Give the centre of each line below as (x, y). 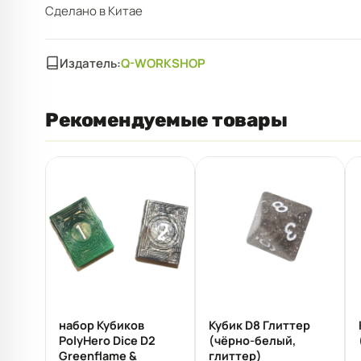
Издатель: (90, 63)
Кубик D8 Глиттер (259, 325)
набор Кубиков (102, 325)
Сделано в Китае (94, 10)
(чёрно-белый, (252, 340)
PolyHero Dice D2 (107, 340)
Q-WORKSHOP (163, 63)
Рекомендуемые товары (166, 120)
